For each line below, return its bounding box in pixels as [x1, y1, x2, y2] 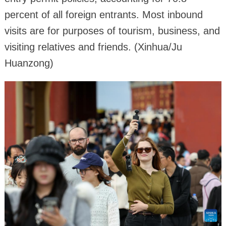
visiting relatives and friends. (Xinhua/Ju [4, 41, 182, 53]
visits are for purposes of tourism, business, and [4, 25, 220, 37]
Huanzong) [4, 58, 53, 69]
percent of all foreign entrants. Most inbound [4, 9, 203, 21]
